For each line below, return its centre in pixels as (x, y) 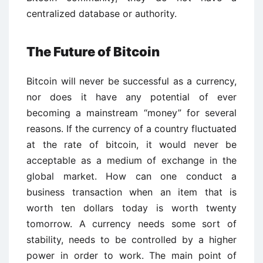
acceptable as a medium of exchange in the (131, 160)
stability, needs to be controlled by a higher (131, 240)
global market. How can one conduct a (131, 176)
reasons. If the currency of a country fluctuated (131, 129)
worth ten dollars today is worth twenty (131, 208)
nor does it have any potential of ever (131, 97)
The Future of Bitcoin (93, 52)
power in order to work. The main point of (131, 255)
